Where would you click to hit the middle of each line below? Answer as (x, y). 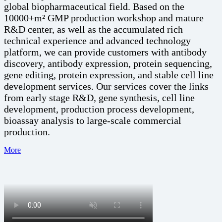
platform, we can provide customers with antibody (105, 52)
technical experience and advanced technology (97, 40)
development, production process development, (99, 109)
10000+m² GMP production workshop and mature (104, 18)
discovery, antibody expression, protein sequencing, (108, 63)
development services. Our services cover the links (106, 86)
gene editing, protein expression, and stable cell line (109, 75)
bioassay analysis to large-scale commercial (93, 120)
